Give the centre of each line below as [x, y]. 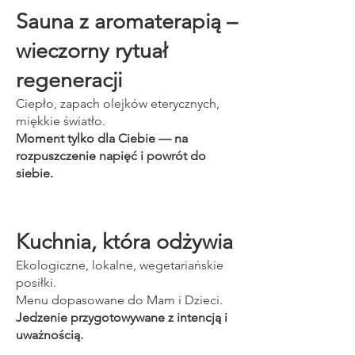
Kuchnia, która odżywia [124, 242]
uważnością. [50, 335]
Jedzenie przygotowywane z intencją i [122, 317]
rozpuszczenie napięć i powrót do [111, 156]
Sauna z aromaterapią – [127, 21]
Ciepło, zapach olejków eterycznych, [118, 103]
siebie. [34, 173]
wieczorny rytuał [92, 51]
